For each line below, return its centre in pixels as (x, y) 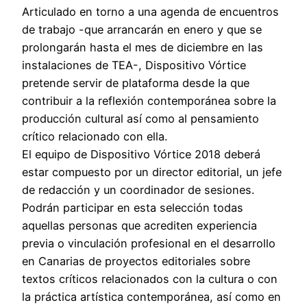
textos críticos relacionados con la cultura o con (150, 279)
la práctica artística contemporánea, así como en (151, 296)
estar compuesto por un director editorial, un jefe (152, 172)
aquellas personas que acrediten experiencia (139, 225)
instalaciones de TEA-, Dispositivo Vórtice (134, 65)
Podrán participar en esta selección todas (133, 207)
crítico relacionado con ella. (95, 136)
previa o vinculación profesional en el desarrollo (149, 243)
